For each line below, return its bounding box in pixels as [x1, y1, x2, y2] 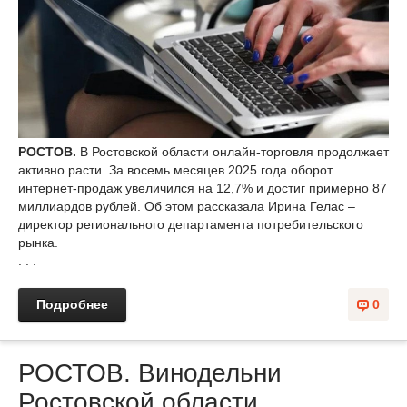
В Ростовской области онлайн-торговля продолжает [80, 144, 389, 160]
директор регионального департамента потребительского [18, 217, 363, 233]
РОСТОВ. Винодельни [18, 359, 282, 388]
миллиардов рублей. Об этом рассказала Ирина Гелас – [18, 199, 355, 214]
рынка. [18, 235, 58, 251]
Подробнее [36, 297, 108, 313]
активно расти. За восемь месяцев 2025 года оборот [18, 163, 333, 178]
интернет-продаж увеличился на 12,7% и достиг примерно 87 [18, 181, 387, 196]
